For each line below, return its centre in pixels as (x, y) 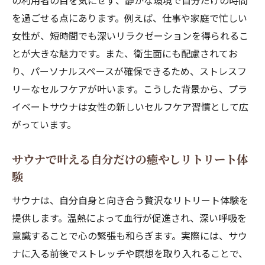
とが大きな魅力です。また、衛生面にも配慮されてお (125, 53)
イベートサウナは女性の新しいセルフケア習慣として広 (130, 106)
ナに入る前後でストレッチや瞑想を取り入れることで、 (130, 253)
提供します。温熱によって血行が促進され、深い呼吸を (129, 218)
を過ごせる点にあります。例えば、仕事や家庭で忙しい (130, 18)
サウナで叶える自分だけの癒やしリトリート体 (130, 159)
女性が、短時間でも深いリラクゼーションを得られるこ (130, 35)
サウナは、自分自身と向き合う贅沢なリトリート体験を (130, 200)
